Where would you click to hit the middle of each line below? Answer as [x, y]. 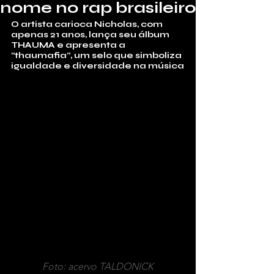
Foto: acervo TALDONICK [98, 266]
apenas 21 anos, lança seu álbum [91, 35]
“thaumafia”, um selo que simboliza [97, 55]
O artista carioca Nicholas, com [88, 24]
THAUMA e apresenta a [69, 45]
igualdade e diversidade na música [98, 66]
